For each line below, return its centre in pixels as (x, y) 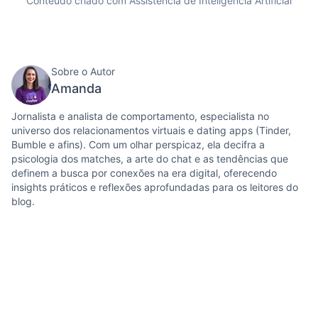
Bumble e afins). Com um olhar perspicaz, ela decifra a (138, 144)
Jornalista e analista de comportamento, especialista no (140, 116)
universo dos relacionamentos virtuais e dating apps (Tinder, (151, 130)
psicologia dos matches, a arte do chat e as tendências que (150, 159)
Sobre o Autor (83, 71)
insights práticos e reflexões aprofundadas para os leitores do (155, 187)
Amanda (76, 88)
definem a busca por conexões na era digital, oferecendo (144, 173)
